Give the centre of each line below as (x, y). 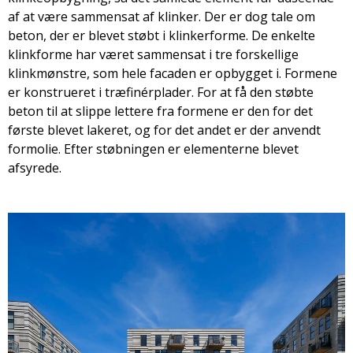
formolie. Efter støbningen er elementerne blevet (153, 149)
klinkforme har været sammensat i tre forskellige (153, 55)
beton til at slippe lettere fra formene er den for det (160, 111)
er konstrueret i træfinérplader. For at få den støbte (161, 93)
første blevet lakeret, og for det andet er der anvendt (164, 130)
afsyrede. (35, 168)
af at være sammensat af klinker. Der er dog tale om (162, 17)
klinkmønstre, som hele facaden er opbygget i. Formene (173, 74)
